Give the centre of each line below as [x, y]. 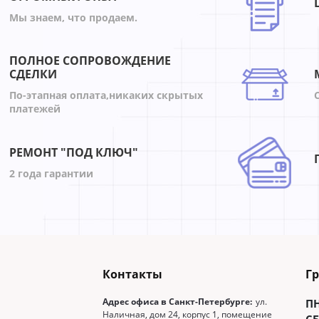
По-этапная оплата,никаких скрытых [106, 95]
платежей [35, 109]
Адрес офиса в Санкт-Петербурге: [177, 302]
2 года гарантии [52, 173]
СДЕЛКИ [33, 74]
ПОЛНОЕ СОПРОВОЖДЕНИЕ [90, 61]
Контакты [132, 274]
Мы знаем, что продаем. [74, 17]
